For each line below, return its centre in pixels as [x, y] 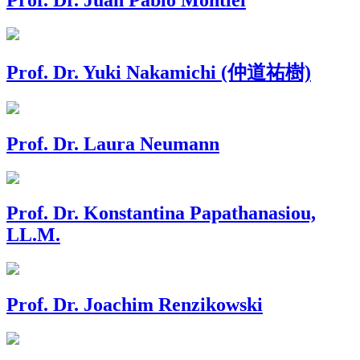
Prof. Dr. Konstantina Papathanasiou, [161, 213]
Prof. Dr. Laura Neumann [113, 143]
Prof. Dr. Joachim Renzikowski [135, 305]
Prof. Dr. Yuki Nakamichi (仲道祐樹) [159, 72]
